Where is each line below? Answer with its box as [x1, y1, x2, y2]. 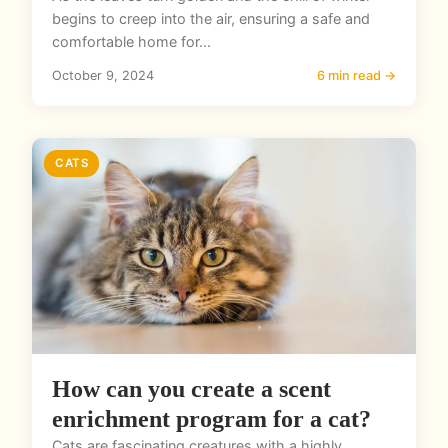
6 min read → [317, 68, 396, 84]
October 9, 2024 [52, 68, 154, 84]
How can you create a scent [52, 376, 331, 403]
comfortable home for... [52, 33, 211, 51]
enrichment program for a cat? [52, 406, 371, 433]
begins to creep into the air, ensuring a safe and [52, 10, 370, 28]
